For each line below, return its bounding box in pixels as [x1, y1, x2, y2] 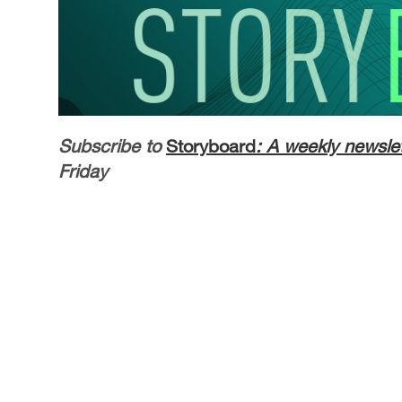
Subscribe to [58, 135, 161, 156]
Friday [58, 160, 108, 181]
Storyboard [166, 135, 256, 156]
